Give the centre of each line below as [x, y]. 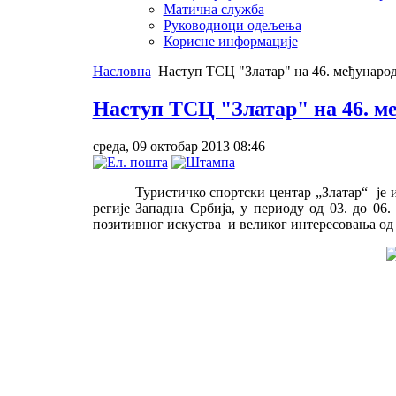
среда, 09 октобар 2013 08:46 [179, 146]
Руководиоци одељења [232, 25]
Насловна [122, 71]
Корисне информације [230, 41]
